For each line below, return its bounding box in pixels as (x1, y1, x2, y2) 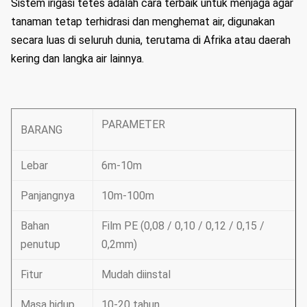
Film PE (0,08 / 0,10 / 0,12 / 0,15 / (101, 219, 265, 232)
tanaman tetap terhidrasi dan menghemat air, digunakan (11, 15, 275, 28)
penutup (21, 238, 60, 251)
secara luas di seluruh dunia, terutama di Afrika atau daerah (11, 34, 291, 47)
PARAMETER (101, 118, 165, 131)
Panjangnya (21, 189, 75, 202)
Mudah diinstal (101, 268, 171, 281)
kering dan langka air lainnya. (11, 52, 144, 65)
